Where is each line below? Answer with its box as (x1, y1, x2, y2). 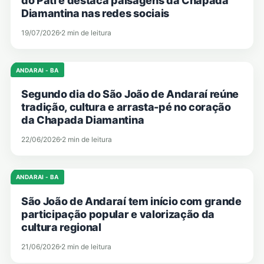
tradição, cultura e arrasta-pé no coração (21, 101, 231, 114)
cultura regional (21, 220, 101, 233)
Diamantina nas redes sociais (21, 6, 169, 19)
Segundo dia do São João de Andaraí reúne (21, 88, 239, 101)
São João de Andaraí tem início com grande (21, 194, 242, 207)
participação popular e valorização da (21, 207, 215, 220)
